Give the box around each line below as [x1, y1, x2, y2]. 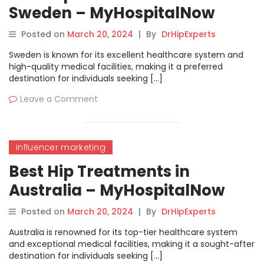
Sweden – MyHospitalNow [9, 2, 215, 24]
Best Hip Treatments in [9, 161, 190, 182]
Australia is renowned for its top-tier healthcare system [9, 226, 237, 238]
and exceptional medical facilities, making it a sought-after [9, 238, 255, 250]
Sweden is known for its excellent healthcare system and [9, 49, 243, 61]
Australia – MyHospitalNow [9, 180, 225, 201]
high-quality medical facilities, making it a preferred [9, 61, 223, 72]
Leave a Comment [20, 93, 98, 105]
